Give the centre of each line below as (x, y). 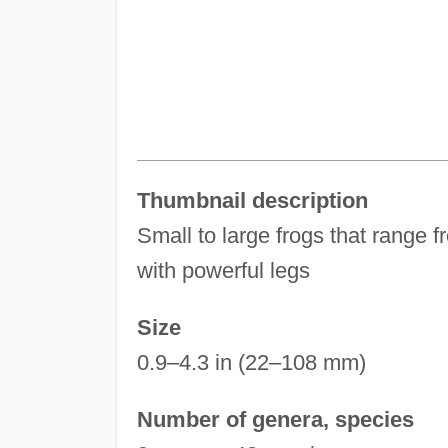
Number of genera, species (275, 419)
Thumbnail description (252, 200)
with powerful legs (223, 270)
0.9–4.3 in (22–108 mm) (251, 362)
